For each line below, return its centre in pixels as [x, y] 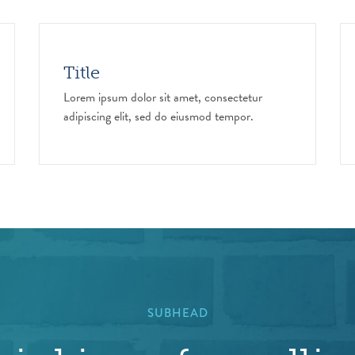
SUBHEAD [177, 313]
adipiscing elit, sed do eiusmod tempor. [158, 116]
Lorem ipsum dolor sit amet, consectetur [163, 97]
